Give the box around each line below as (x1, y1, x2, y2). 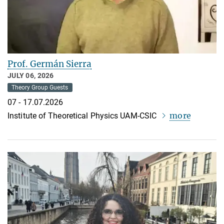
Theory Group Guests (11, 84, 68, 91)
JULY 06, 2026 (7, 71, 54, 80)
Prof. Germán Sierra (7, 58, 91, 70)
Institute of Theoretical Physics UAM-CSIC (7, 110, 159, 120)
